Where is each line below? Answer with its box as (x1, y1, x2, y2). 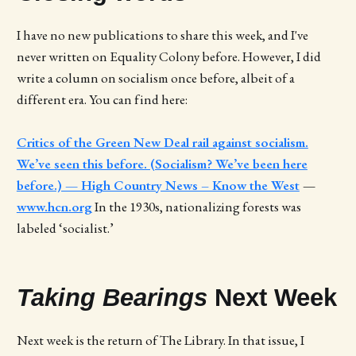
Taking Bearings (16, 284, 215, 311)
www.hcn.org (16, 198, 92, 216)
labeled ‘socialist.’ (16, 219, 114, 238)
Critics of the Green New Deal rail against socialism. (16, 133, 308, 152)
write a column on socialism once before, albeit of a (16, 68, 295, 87)
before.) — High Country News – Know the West (16, 176, 300, 195)
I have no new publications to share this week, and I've (16, 25, 308, 44)
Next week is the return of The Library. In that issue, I (16, 331, 304, 350)
